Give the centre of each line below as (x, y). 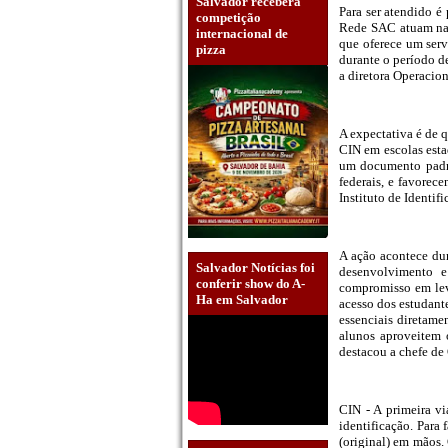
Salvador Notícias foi (255, 268)
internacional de (242, 33)
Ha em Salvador (242, 300)
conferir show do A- (250, 284)
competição (228, 17)
